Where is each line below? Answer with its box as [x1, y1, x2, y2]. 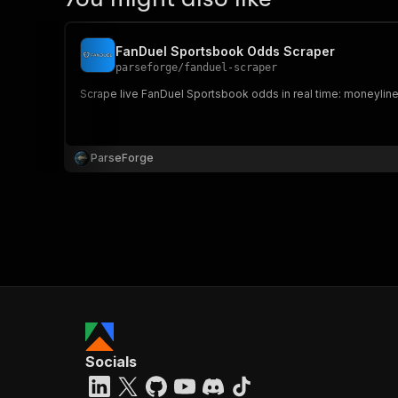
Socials [85, 353, 137, 370]
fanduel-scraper [184, 61, 277, 74]
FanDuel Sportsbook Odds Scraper [115, 44, 335, 59]
